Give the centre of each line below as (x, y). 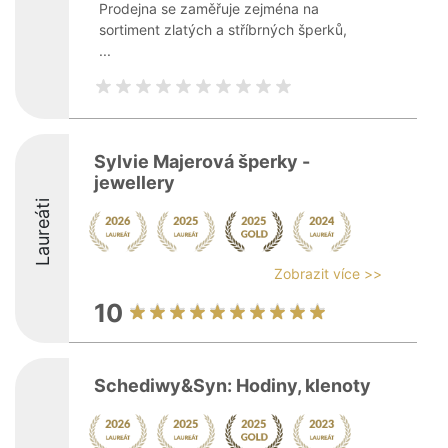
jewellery (134, 182)
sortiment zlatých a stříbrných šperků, (223, 29)
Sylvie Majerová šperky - (202, 161)
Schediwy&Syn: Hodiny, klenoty (232, 385)
